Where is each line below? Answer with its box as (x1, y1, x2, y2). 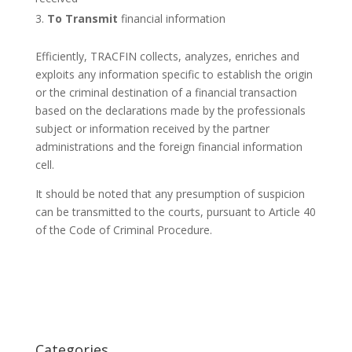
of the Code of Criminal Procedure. (35, 222, 212, 238)
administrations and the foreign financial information (35, 139, 302, 155)
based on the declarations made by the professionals (35, 103, 306, 119)
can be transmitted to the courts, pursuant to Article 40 (35, 204, 316, 220)
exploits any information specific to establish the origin (35, 67, 313, 82)
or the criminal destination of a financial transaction (35, 85, 297, 101)
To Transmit (46, 11, 118, 27)
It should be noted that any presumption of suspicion (35, 186, 305, 202)
